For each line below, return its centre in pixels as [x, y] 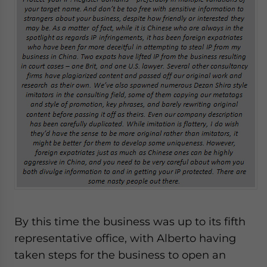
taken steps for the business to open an [120, 255]
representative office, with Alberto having [125, 238]
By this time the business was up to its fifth [130, 221]
